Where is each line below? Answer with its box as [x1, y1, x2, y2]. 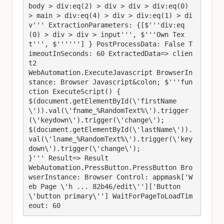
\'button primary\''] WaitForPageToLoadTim [28, 191, 192, 200]
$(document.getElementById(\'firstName [28, 96, 176, 105]
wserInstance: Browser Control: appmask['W [28, 172, 192, 181]
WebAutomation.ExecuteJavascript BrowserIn [28, 68, 192, 76]
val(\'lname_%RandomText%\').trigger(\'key [28, 134, 192, 143]
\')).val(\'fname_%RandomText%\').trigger [28, 106, 188, 114]
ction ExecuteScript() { [28, 87, 120, 95]
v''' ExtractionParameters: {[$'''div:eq [28, 20, 184, 29]
